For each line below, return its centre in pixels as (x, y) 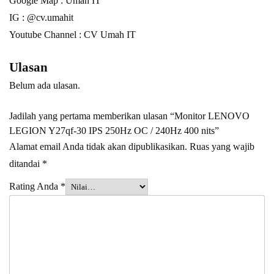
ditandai (26, 164)
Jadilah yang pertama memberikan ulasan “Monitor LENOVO (129, 116)
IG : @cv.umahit (41, 18)
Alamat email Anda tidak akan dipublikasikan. (98, 147)
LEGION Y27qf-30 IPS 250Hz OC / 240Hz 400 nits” (114, 131)
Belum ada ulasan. (45, 86)
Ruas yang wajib (222, 147)
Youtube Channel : (46, 35)
